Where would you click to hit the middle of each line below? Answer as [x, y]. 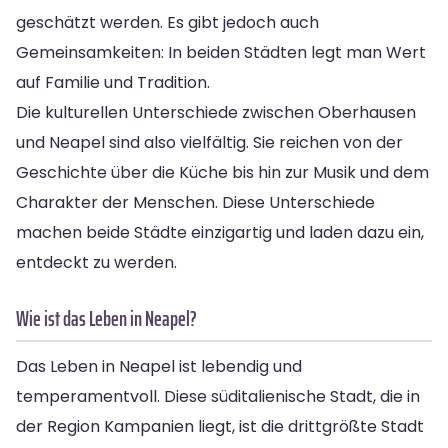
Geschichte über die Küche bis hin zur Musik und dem [222, 172]
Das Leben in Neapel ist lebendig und [159, 366]
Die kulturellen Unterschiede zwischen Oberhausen [216, 112]
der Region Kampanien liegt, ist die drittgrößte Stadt [220, 426]
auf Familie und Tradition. [113, 82]
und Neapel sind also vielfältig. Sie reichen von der [209, 142]
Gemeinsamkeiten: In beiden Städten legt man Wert [221, 52]
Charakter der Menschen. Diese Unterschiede [195, 202]
